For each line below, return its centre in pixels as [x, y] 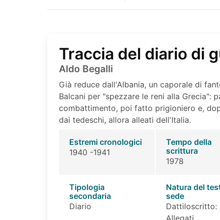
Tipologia [87, 187]
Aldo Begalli [86, 69]
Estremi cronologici [105, 142]
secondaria [90, 196]
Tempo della [189, 142]
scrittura [182, 151]
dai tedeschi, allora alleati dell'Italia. [125, 120]
